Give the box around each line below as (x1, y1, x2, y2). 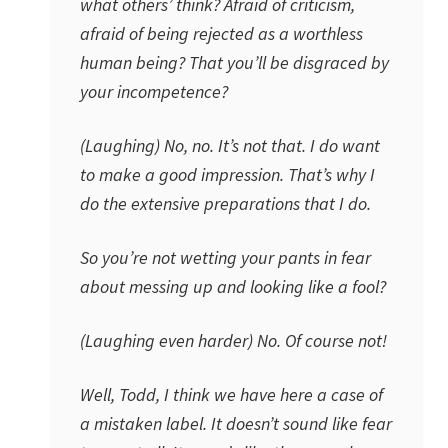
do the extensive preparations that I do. (80, 192, 371, 215)
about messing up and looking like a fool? (80, 275, 386, 298)
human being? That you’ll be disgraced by (80, 51, 389, 74)
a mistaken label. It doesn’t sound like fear (80, 412, 392, 435)
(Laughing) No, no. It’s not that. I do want (80, 134, 380, 157)
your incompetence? (80, 80, 228, 103)
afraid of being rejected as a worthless (80, 22, 363, 45)
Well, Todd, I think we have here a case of (80, 383, 383, 406)
